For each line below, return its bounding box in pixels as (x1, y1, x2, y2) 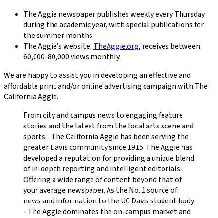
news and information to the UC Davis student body (23, 195, 194, 206)
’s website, (57, 40, 93, 52)
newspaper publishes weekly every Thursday (57, 8, 205, 19)
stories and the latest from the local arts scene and (23, 120, 194, 131)
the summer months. (23, 30, 94, 41)
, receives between (139, 40, 200, 52)
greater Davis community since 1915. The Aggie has (23, 142, 193, 153)
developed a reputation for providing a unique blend (23, 152, 194, 163)
